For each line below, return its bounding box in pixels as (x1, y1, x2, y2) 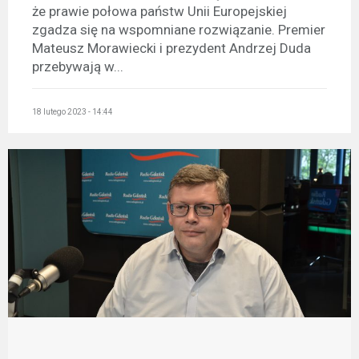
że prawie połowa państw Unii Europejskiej (32, 2, 287, 19)
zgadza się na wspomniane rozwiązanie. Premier (32, 21, 325, 38)
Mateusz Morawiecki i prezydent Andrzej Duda (32, 39, 311, 56)
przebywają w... (32, 58, 123, 75)
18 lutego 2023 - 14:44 (32, 107, 113, 117)
